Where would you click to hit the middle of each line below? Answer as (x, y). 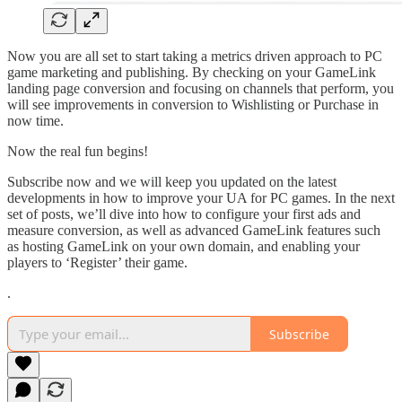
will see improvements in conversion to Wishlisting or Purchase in (193, 105)
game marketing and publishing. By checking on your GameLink (192, 73)
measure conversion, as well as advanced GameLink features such (194, 231)
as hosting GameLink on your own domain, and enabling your (184, 247)
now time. (35, 121)
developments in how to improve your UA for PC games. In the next (201, 198)
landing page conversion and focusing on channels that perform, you (201, 89)
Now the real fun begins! (78, 152)
